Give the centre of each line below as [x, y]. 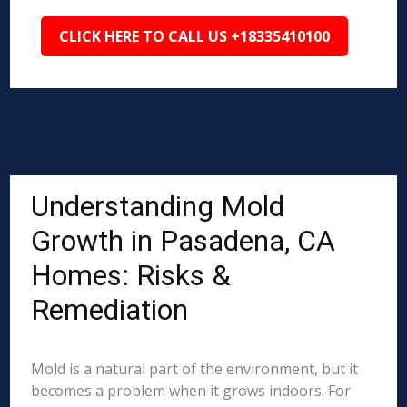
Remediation [110, 310]
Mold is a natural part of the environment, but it [195, 369]
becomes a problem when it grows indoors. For [191, 391]
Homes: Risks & [131, 275]
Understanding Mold [158, 206]
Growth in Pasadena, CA [184, 241]
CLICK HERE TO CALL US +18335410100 [195, 36]
